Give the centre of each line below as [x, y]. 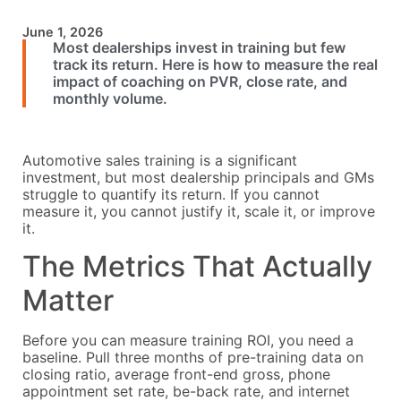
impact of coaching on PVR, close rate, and [200, 81]
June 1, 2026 [63, 31]
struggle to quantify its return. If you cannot [171, 194]
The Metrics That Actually [197, 267]
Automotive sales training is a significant [160, 160]
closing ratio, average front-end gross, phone [176, 375]
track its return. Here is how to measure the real [215, 64]
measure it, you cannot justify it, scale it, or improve [199, 211]
